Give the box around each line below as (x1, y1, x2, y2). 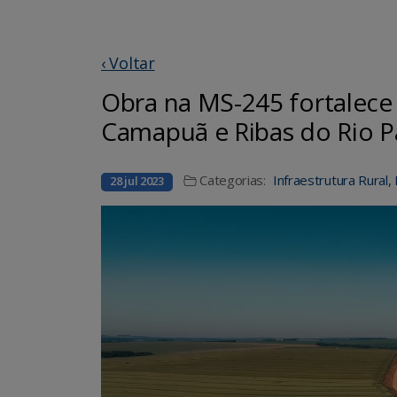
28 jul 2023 (110, 172, 164, 189)
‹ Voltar (101, 51, 155, 74)
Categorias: (199, 170, 266, 189)
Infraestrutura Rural (272, 170, 388, 189)
